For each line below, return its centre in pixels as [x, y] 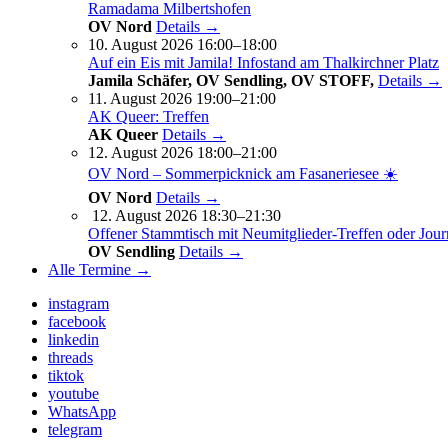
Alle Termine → [99, 269]
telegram [75, 429]
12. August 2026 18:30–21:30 [186, 215]
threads [70, 357]
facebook [77, 321]
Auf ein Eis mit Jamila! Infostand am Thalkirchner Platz [263, 62]
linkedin [73, 339]
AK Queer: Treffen [148, 116]
